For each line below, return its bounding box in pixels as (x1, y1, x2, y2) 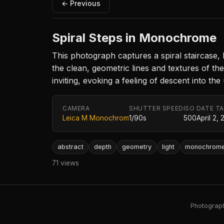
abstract (57, 142, 83, 150)
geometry (121, 142, 151, 150)
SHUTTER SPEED (129, 104, 183, 112)
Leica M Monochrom (62, 113, 129, 122)
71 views (52, 159, 79, 167)
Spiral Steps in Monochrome (52, 30, 216, 45)
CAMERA (62, 104, 90, 112)
